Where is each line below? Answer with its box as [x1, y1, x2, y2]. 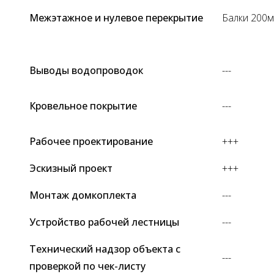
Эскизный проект [29, 161, 113, 175]
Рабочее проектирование [29, 134, 153, 148]
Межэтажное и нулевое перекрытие [29, 10, 203, 24]
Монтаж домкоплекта [29, 188, 136, 202]
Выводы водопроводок [29, 63, 143, 77]
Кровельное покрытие [29, 98, 137, 113]
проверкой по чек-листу [29, 259, 146, 273]
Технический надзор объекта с [29, 242, 180, 256]
